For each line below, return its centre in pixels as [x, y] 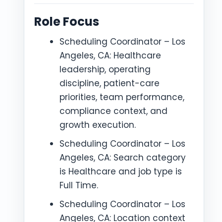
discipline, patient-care [110, 83]
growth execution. [98, 125]
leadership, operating [105, 69]
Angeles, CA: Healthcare [110, 55]
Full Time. [79, 185]
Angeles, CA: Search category [123, 158]
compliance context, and [113, 111]
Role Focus [67, 22]
